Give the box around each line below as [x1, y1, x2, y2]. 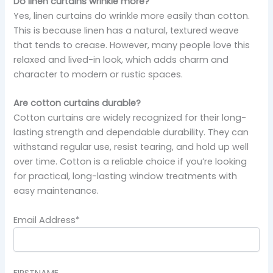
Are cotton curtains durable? [13, 97, 141, 110]
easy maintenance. [13, 185, 99, 197]
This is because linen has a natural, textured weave [13, 24, 239, 37]
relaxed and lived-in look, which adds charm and [13, 53, 229, 66]
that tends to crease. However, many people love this [13, 38, 250, 51]
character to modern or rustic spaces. [13, 68, 183, 80]
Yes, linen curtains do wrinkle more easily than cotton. [13, 9, 250, 22]
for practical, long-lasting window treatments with [13, 170, 238, 183]
